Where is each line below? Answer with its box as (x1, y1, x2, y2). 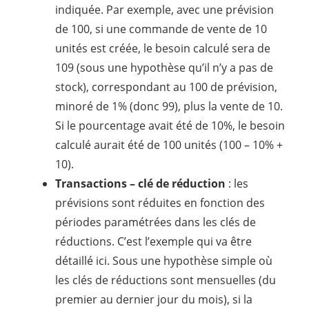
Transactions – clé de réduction (55, 175, 226, 191)
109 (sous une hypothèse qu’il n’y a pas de (55, 59, 273, 75)
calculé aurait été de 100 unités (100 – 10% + (55, 137, 283, 152)
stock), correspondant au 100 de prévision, (55, 79, 277, 94)
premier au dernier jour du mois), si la (55, 291, 252, 307)
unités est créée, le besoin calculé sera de (55, 40, 270, 56)
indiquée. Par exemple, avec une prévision (55, 1, 274, 17)
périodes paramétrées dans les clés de (55, 214, 256, 230)
